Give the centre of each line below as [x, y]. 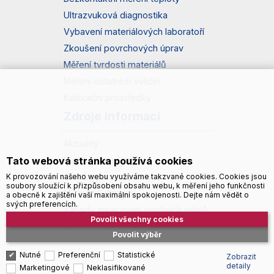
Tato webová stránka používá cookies [99, 161]
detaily [238, 265]
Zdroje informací [112, 116]
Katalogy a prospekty [108, 176]
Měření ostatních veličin [112, 81]
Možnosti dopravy [101, 193]
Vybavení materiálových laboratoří [134, 31]
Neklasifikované [116, 267]
